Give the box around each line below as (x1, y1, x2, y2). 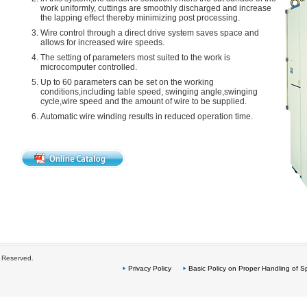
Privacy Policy (128, 265, 171, 272)
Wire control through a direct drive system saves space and (40, 28, 259, 38)
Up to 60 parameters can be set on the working (40, 77, 214, 87)
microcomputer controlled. (40, 62, 137, 72)
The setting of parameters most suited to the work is (40, 53, 230, 62)
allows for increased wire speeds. (40, 38, 164, 47)
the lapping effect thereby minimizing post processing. (40, 13, 240, 23)
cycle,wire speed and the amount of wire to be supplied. (40, 97, 247, 106)
